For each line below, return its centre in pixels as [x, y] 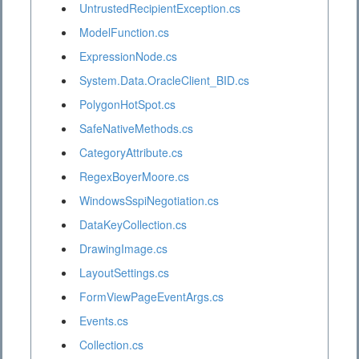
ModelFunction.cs [124, 32]
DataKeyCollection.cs [133, 225]
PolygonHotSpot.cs [127, 105]
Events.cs [104, 321]
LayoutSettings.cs [124, 273]
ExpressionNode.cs [128, 56]
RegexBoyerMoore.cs [134, 177]
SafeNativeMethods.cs [136, 129]
